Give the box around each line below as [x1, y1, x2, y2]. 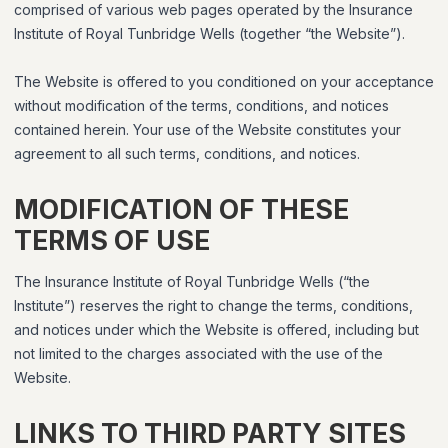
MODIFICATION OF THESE [14, 194, 349, 225]
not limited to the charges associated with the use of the [14, 345, 383, 362]
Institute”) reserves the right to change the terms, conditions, [14, 297, 413, 314]
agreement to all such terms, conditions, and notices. [14, 145, 360, 162]
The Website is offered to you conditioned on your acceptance [14, 73, 434, 90]
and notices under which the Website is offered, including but [14, 321, 419, 338]
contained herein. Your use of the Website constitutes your [14, 121, 401, 138]
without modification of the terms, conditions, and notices [14, 97, 389, 114]
